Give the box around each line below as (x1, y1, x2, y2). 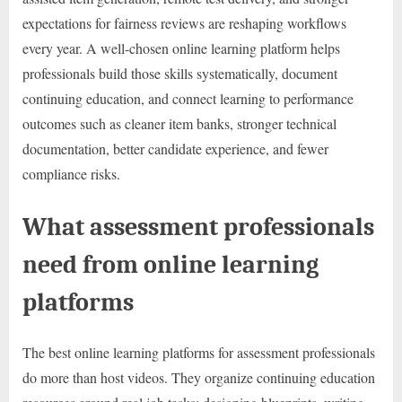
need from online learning (22, 249, 319, 280)
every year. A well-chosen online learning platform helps (22, 39, 340, 58)
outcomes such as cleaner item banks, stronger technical (22, 114, 336, 134)
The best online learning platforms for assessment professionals (22, 343, 375, 363)
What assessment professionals (22, 212, 374, 242)
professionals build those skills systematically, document (22, 64, 337, 83)
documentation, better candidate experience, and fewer (22, 139, 328, 159)
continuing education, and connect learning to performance (22, 89, 354, 109)
